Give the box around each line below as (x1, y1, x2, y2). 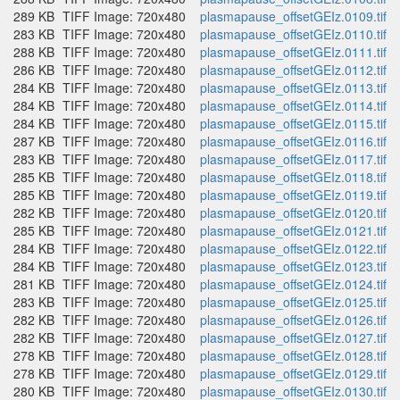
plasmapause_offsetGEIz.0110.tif (200, 25, 387, 43)
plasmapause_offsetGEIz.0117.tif (200, 150, 387, 168)
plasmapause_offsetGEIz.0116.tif (200, 132, 387, 150)
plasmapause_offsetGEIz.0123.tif (200, 257, 387, 275)
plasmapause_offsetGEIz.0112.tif (200, 61, 387, 79)
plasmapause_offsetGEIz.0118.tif (200, 168, 387, 186)
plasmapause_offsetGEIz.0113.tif (200, 79, 387, 96)
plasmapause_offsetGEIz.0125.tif (200, 293, 387, 311)
